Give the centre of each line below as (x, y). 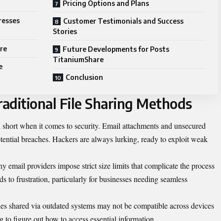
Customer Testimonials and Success (123, 21)
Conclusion (84, 77)
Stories (65, 31)
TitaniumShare (78, 59)
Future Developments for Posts (116, 49)
